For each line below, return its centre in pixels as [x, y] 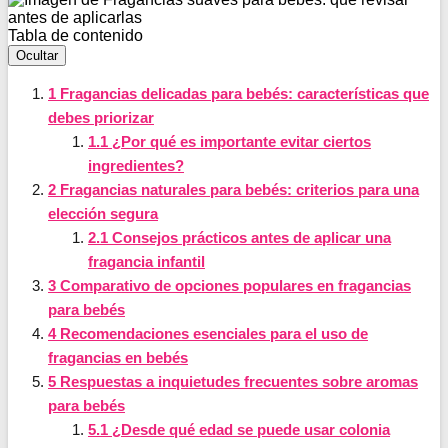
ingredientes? [136, 165]
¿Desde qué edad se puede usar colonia [249, 429]
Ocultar [37, 55]
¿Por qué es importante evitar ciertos [239, 141]
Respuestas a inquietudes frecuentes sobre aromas [237, 381]
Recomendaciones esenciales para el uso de [212, 333]
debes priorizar [101, 117]
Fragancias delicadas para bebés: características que [242, 93]
